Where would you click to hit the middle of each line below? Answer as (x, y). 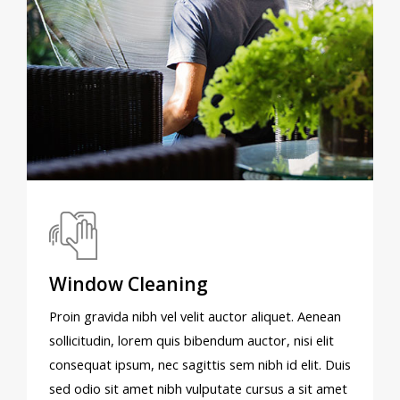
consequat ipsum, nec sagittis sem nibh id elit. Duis (200, 364)
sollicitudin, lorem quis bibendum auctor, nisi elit (192, 340)
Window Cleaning (129, 284)
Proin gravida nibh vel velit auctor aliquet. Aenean (195, 316)
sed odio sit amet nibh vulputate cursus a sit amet (198, 388)
